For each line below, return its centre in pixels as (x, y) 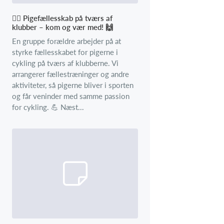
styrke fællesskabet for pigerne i (65, 52)
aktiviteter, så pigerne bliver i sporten (73, 85)
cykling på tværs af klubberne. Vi (65, 63)
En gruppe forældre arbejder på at (66, 41)
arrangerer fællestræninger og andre (70, 74)
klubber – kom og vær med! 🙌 (62, 27)
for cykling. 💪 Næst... (48, 107)
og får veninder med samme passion (71, 96)
